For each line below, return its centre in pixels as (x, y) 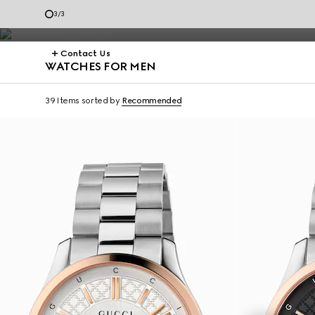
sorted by (101, 101)
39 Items (63, 101)
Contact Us (85, 53)
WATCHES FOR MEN (101, 66)
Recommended (152, 101)
